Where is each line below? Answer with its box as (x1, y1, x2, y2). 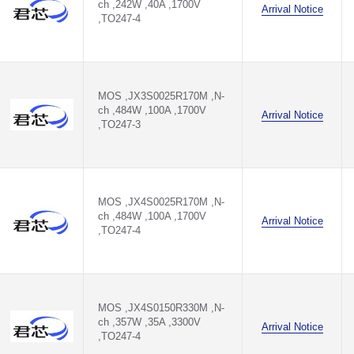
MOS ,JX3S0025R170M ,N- (98, 90, 224, 102)
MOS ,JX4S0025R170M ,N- (98, 196, 224, 208)
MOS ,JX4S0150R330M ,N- (98, 302, 224, 314)
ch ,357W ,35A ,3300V (98, 316, 201, 328)
